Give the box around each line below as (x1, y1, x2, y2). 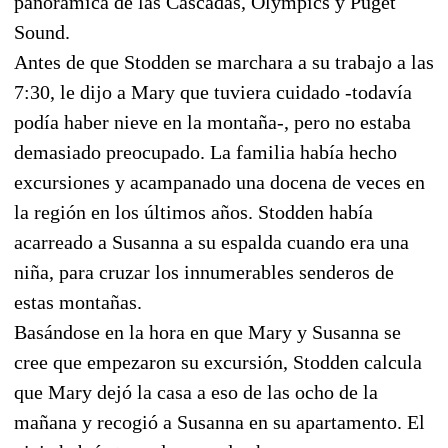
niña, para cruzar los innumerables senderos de (14, 260, 394, 283)
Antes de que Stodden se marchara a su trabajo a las (14, 50, 434, 73)
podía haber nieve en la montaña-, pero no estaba (14, 110, 411, 133)
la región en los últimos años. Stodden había (14, 200, 373, 223)
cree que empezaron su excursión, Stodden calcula (14, 350, 422, 373)
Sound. (14, 20, 70, 43)
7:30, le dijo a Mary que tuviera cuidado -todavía (14, 80, 412, 103)
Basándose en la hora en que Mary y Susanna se (14, 320, 401, 343)
